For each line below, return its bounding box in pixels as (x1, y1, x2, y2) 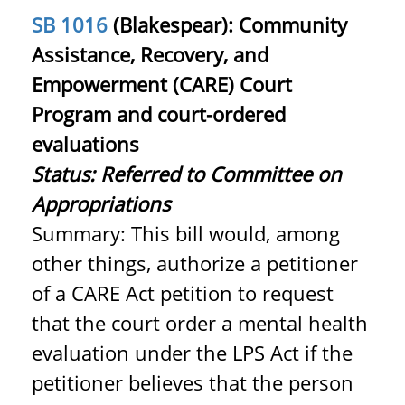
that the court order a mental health (32, 309, 368, 336)
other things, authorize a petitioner (32, 250, 358, 277)
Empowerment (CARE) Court (32, 71, 292, 98)
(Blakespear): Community (108, 11, 347, 38)
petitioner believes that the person (32, 369, 353, 396)
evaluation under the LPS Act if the (32, 339, 353, 366)
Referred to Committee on (100, 160, 342, 187)
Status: (32, 160, 100, 187)
